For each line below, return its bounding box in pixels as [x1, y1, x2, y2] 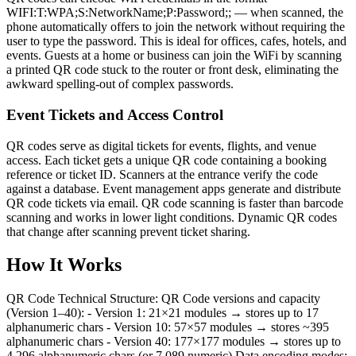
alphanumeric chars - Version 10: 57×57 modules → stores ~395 [6, 320, 329, 335]
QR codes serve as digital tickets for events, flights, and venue [6, 138, 316, 153]
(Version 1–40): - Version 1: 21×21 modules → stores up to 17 [6, 306, 319, 320]
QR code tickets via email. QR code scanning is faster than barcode [6, 195, 343, 210]
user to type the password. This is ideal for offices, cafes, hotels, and [6, 34, 346, 48]
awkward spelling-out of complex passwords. [6, 77, 234, 91]
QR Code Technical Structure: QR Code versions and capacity [6, 292, 320, 306]
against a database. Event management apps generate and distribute [6, 181, 341, 195]
